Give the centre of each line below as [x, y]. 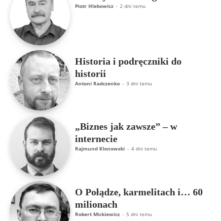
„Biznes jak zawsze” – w [126, 127]
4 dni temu [144, 149]
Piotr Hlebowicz [94, 6]
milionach [96, 204]
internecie [96, 139]
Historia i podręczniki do [129, 61]
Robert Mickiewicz [98, 214]
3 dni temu [139, 84]
